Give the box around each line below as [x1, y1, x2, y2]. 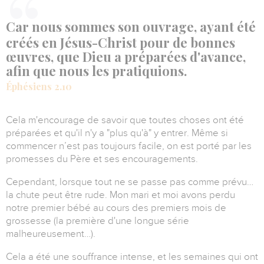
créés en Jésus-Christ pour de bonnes [6, 34, 235, 52]
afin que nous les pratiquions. [6, 62, 187, 80]
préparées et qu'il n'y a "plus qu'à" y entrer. [6, 127, 192, 139]
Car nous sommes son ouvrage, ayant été [6, 18, 256, 36]
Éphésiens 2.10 [6, 80, 72, 93]
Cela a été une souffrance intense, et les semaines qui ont [6, 251, 258, 263]
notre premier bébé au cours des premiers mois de [6, 202, 226, 214]
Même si [192, 127, 228, 139]
